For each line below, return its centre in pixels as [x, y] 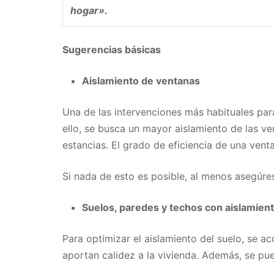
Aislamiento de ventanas [141, 81]
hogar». [89, 11]
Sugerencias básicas [112, 50]
